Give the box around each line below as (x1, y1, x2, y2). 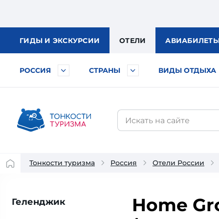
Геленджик (12, 197, 66, 207)
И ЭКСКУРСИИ (44, 36, 100, 45)
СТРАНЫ (89, 66, 120, 75)
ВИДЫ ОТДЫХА (158, 66, 216, 75)
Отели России (153, 158, 204, 167)
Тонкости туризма (29, 158, 95, 167)
